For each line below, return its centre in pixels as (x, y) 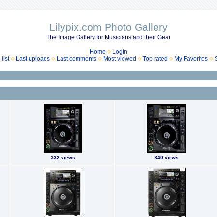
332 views (63, 158)
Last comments (77, 59)
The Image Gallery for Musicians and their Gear (108, 37)
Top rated (155, 59)
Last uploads (33, 59)
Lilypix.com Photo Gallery (108, 27)
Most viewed (120, 59)
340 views (166, 158)
